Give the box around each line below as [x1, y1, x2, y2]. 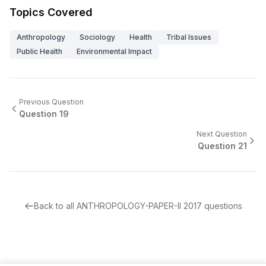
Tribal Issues [166, 33, 211, 42]
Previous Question [19, 97, 84, 106]
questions [201, 201, 242, 211]
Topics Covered [9, 6, 93, 18]
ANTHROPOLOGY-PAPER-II [76, 201, 181, 211]
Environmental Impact [77, 47, 152, 56]
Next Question [197, 129, 247, 138]
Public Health [17, 47, 62, 56]
